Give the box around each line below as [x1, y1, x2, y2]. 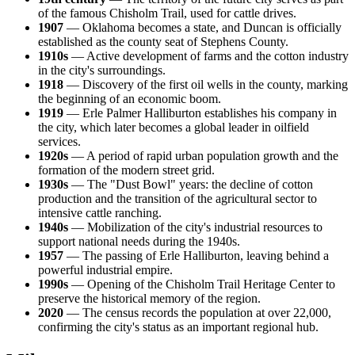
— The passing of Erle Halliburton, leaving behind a [63, 248, 329, 262]
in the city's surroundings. [38, 63, 166, 77]
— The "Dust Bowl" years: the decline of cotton [68, 177, 313, 191]
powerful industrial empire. [38, 262, 173, 277]
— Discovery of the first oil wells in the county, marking [63, 77, 348, 91]
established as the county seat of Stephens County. [38, 34, 288, 48]
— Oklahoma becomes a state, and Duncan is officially [63, 20, 342, 34]
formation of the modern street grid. [38, 162, 215, 177]
